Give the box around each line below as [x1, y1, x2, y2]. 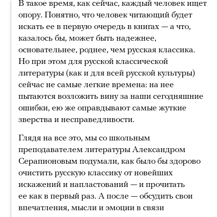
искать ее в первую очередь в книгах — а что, [18, 22, 191, 32]
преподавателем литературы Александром [18, 145, 186, 155]
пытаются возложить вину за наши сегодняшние [18, 92, 203, 102]
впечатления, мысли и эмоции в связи [18, 203, 164, 213]
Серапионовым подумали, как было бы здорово [18, 157, 201, 167]
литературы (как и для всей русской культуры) [18, 69, 195, 78]
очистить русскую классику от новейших [18, 169, 173, 178]
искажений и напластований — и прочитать [18, 180, 185, 190]
